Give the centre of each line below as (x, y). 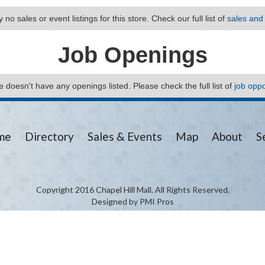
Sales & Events (125, 136)
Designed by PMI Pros (132, 201)
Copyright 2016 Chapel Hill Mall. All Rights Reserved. (132, 190)
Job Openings (132, 55)
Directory (49, 136)
